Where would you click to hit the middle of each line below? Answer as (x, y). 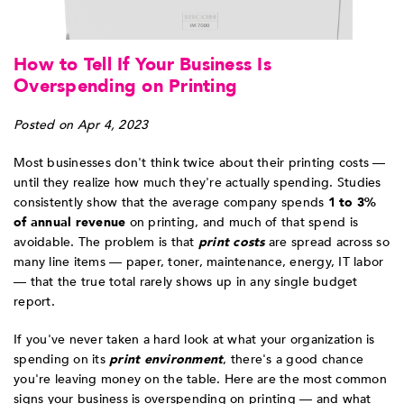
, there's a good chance (293, 360)
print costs (231, 243)
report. (34, 302)
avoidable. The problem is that (106, 243)
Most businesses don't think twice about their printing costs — (200, 163)
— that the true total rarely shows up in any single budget (186, 282)
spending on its (61, 360)
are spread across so (327, 243)
